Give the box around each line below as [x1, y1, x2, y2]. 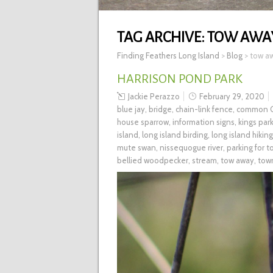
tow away [221, 155, 254, 166]
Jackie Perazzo [128, 91, 180, 102]
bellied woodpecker [117, 155, 188, 166]
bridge [149, 104, 172, 115]
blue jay [117, 104, 145, 115]
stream [192, 155, 217, 166]
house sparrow [117, 117, 169, 127]
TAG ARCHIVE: [117, 29, 207, 46]
